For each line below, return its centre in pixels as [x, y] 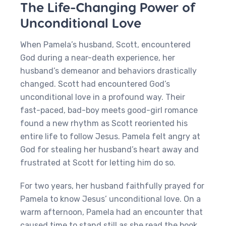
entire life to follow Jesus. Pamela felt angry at [110, 136]
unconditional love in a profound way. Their [103, 97]
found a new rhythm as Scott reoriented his [104, 123]
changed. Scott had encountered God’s [95, 84]
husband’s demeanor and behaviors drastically [108, 71]
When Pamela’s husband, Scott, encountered [105, 45]
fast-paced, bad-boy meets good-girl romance [109, 110]
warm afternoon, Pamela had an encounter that [111, 212]
